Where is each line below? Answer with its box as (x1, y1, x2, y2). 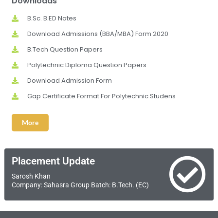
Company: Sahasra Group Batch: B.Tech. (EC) (11, 181, 149, 189)
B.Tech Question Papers (27, 44, 103, 54)
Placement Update (11, 155, 95, 167)
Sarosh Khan (11, 172, 51, 180)
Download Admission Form (27, 75, 112, 85)
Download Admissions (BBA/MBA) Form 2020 (27, 29, 169, 38)
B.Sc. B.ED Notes (27, 13, 77, 23)
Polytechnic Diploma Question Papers (27, 60, 147, 70)
